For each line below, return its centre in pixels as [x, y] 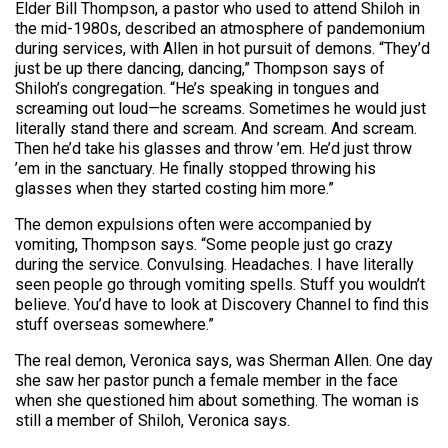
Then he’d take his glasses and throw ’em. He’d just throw [213, 149]
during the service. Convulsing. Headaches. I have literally [214, 265]
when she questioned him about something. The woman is [217, 401]
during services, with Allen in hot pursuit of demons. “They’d [222, 49]
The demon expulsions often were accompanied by [193, 225]
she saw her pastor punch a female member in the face [206, 381]
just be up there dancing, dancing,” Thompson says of [200, 69]
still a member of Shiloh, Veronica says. [152, 421]
